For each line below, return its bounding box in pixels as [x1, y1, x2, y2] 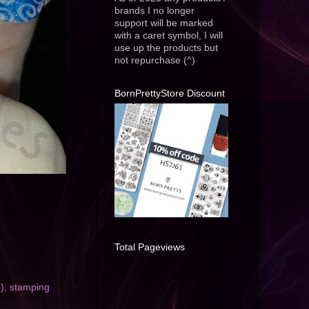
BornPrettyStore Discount [114, 88, 225, 99]
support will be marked [114, 18, 213, 29]
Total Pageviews [114, 241, 185, 253]
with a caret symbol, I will [114, 30, 223, 41]
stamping [10, 282, 50, 293]
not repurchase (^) [114, 55, 195, 66]
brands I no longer [114, 6, 195, 17]
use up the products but [114, 43, 218, 54]
